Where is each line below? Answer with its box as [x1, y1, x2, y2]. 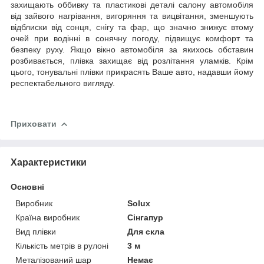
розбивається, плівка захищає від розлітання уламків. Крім [11, 55, 253, 65]
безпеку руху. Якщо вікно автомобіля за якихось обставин [11, 44, 253, 54]
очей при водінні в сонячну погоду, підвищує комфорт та [11, 33, 253, 43]
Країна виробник [15, 212, 80, 222]
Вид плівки [15, 226, 56, 236]
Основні [11, 181, 44, 192]
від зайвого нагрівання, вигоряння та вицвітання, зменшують [11, 11, 253, 21]
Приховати [11, 118, 57, 128]
